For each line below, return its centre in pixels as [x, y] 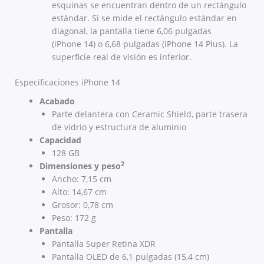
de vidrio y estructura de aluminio [119, 127]
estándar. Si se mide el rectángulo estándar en [144, 18]
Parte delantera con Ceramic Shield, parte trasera [150, 114]
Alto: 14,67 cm [79, 192]
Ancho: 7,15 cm [82, 179]
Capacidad [60, 140]
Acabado [57, 101]
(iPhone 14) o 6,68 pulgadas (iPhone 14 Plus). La [145, 44]
